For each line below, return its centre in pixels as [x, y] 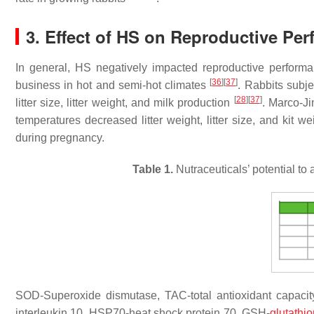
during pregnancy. [60, 137]
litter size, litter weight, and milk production [125, 102]
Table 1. [152, 169]
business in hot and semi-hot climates [113, 85]
